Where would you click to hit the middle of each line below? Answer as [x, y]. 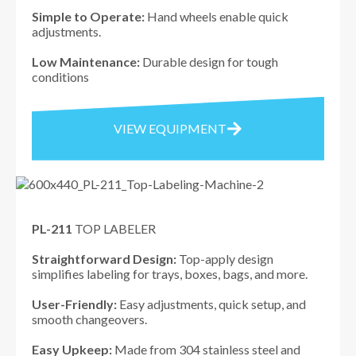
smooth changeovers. [89, 319]
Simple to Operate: [89, 16]
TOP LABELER [114, 228]
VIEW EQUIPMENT [170, 128]
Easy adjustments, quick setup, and [211, 304]
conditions [60, 76]
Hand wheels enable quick [218, 16]
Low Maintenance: [86, 61]
